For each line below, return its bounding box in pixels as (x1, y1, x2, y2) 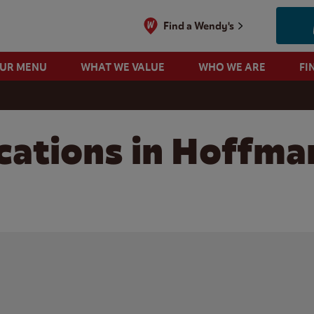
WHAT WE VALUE (80, 60, 165, 74)
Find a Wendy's (163, 19, 235, 32)
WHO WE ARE (198, 60, 266, 74)
